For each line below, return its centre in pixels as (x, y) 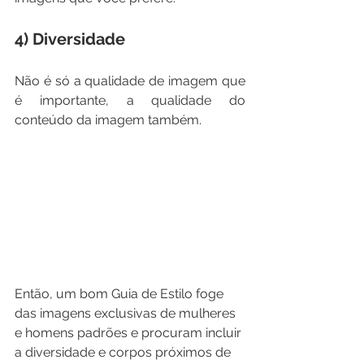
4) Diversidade (70, 39)
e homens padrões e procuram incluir (130, 332)
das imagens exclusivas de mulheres (127, 313)
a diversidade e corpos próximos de (124, 352)
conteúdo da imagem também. (108, 120)
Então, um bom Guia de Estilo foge (121, 293)
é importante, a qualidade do (130, 101)
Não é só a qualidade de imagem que (130, 81)
